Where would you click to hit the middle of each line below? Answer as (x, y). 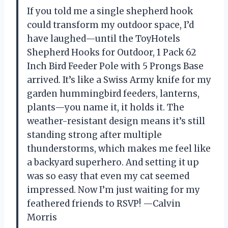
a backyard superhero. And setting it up (113, 163)
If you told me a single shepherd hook (110, 11)
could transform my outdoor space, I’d (110, 25)
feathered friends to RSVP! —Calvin (104, 204)
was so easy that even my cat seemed (108, 176)
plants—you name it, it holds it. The (106, 108)
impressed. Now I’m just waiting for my (113, 190)
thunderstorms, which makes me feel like (119, 149)
